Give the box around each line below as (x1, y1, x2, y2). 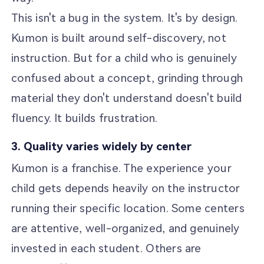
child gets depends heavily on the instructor (11, 181, 240, 196)
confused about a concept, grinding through (11, 71, 243, 85)
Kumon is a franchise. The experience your (11, 161, 232, 176)
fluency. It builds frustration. (11, 111, 158, 125)
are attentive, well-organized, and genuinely (11, 222, 240, 236)
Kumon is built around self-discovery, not (11, 31, 226, 45)
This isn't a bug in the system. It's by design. (11, 11, 238, 25)
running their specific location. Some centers (11, 202, 245, 216)
